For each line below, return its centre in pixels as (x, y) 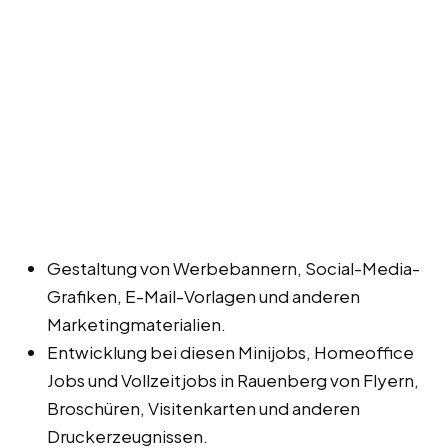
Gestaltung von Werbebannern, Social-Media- (233, 267)
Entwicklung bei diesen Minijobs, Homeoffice (230, 351)
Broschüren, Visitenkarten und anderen (203, 407)
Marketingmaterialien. (136, 323)
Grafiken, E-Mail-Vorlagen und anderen (203, 295)
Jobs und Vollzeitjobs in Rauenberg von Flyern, (233, 379)
